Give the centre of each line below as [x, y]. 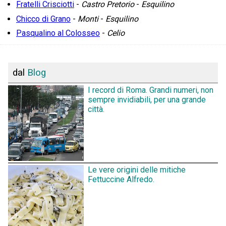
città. [96, 109]
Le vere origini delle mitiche [137, 169]
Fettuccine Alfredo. [121, 179]
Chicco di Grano [43, 19]
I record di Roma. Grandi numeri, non [151, 90]
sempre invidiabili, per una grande [147, 99]
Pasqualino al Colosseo [58, 33]
